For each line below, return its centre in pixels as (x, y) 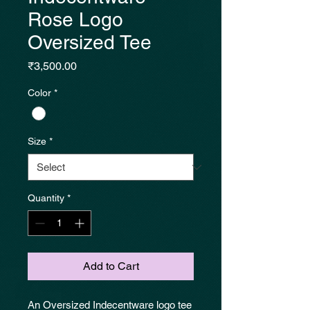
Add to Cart (111, 266)
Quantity (46, 198)
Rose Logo (75, 19)
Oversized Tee (90, 42)
